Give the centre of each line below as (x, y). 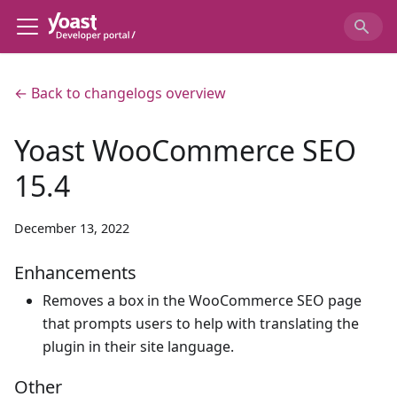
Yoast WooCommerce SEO (185, 150)
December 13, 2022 (72, 228)
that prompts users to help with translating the (201, 323)
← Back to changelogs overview (120, 93)
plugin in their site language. (138, 346)
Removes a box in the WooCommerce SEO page (202, 300)
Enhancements (75, 272)
